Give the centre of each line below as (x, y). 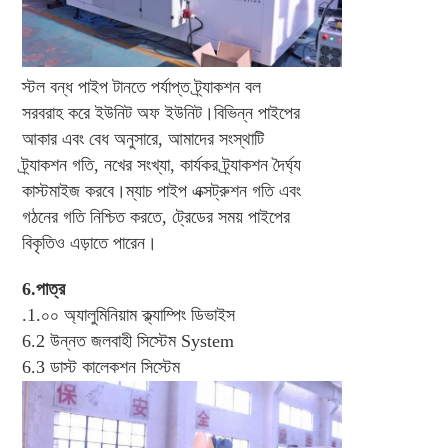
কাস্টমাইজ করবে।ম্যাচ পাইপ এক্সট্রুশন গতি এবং (161, 191)
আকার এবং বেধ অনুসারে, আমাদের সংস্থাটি (142, 139)
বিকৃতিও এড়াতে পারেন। (89, 243)
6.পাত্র (43, 289)
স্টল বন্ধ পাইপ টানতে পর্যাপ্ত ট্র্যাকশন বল (141, 87)
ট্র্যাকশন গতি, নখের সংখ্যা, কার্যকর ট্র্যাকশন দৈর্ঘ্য (161, 165)
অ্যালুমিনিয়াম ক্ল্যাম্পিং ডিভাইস (149, 315)
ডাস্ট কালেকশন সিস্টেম (114, 367)
